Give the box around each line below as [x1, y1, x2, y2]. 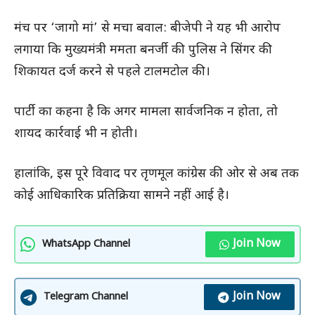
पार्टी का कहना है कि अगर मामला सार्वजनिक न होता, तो [14, 104, 278, 121]
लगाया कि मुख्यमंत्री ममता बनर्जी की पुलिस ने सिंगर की [14, 42, 272, 59]
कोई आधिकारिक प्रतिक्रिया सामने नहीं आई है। [14, 188, 229, 205]
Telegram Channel [44, 290, 128, 304]
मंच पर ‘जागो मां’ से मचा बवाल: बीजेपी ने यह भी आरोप [14, 20, 281, 37]
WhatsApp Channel [42, 238, 130, 252]
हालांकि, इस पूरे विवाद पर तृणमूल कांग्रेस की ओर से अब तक [14, 166, 299, 183]
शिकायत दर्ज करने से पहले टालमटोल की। [14, 64, 210, 81]
